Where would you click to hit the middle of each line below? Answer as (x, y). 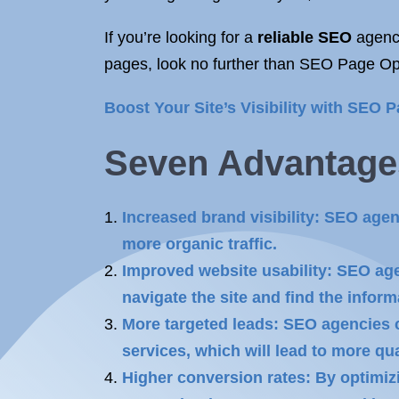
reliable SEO (305, 37)
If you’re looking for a (181, 37)
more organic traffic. (199, 244)
